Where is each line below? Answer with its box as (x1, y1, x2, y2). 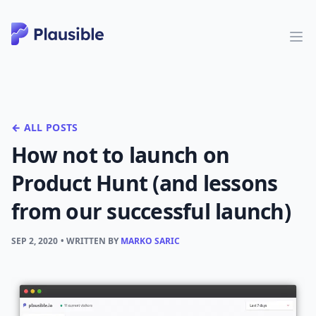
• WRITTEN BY (61, 235, 121, 247)
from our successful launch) (11, 197, 291, 226)
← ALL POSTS (11, 121, 78, 134)
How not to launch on (11, 140, 229, 169)
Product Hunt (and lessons (11, 169, 278, 197)
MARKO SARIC (121, 235, 180, 247)
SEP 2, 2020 (11, 235, 58, 247)
